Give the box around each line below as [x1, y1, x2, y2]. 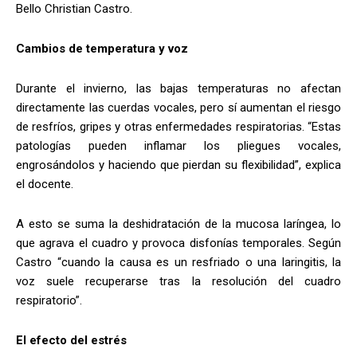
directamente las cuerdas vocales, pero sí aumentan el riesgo [16, 100, 341, 116]
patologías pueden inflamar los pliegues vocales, [16, 139, 341, 154]
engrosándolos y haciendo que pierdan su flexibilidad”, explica [16, 158, 341, 173]
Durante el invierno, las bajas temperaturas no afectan [16, 81, 341, 96]
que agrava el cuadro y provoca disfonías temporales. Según [16, 236, 341, 251]
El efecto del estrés [16, 333, 127, 348]
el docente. [16, 177, 73, 192]
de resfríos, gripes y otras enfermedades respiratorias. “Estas [16, 120, 341, 135]
